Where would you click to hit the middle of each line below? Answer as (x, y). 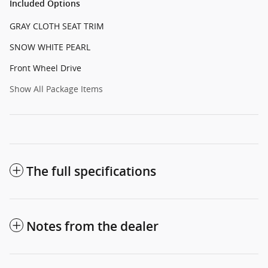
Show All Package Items (56, 89)
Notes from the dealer (92, 226)
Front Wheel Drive (45, 68)
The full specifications (91, 171)
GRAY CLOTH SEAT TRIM (57, 26)
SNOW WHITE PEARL (50, 47)
